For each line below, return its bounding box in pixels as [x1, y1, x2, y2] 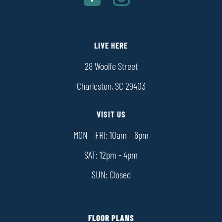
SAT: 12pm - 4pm [84, 151, 138, 161]
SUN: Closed [91, 170, 131, 181]
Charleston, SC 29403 [76, 82, 146, 92]
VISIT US [96, 111, 126, 119]
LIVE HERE [94, 42, 128, 51]
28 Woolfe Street [84, 62, 138, 72]
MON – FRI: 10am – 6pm [73, 131, 149, 141]
